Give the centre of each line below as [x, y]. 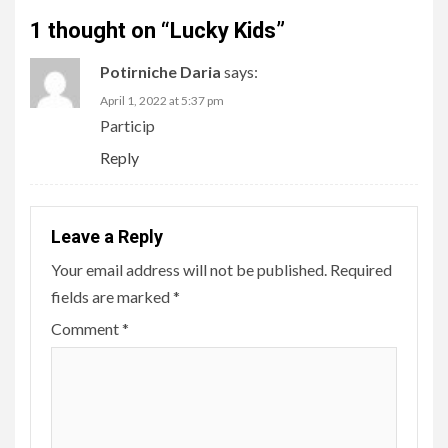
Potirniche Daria [160, 72]
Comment [86, 329]
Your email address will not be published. [189, 270]
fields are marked [112, 297]
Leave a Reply [107, 237]
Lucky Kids [223, 31]
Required [361, 270]
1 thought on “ [100, 31]
